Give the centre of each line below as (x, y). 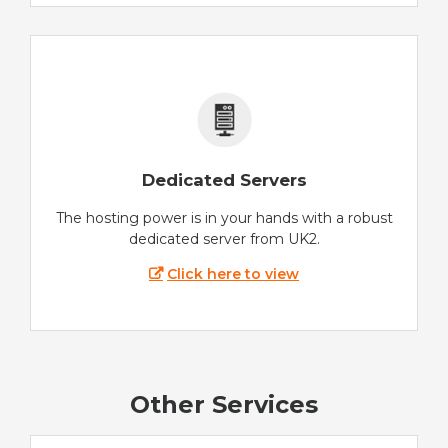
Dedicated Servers (224, 179)
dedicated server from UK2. (224, 238)
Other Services (224, 405)
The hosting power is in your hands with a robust (224, 217)
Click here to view (233, 273)
